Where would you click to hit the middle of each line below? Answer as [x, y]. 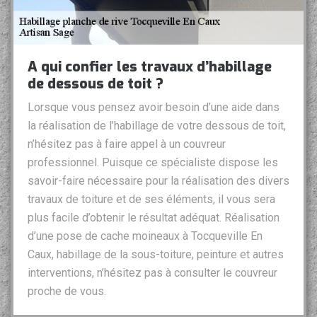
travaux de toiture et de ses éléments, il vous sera [151, 200]
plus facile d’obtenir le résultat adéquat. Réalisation [154, 218]
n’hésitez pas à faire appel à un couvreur [127, 144]
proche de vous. [67, 292]
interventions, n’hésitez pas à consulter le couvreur [152, 273]
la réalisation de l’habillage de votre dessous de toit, [157, 126]
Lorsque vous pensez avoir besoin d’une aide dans [154, 108]
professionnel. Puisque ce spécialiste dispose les [153, 163]
